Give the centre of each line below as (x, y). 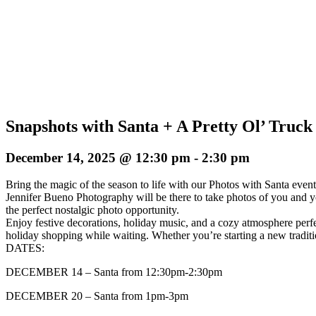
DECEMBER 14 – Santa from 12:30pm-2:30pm (114, 272)
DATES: (25, 248)
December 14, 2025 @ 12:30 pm (98, 157)
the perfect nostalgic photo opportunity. (92, 210)
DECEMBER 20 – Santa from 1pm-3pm (97, 296)
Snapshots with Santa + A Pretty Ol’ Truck (159, 126)
